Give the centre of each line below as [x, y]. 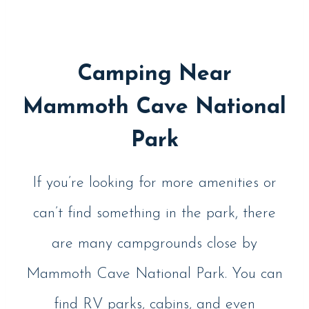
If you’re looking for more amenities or [154, 183]
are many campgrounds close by [154, 244]
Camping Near [154, 75]
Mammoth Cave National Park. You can [154, 275]
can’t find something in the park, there [154, 214]
